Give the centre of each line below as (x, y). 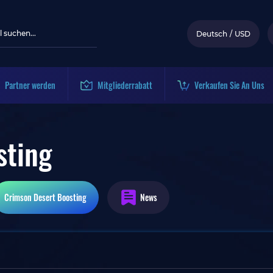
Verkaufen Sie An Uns (229, 85)
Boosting (71, 197)
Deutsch (212, 34)
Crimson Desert (30, 197)
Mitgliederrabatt (125, 85)
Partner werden (30, 85)
